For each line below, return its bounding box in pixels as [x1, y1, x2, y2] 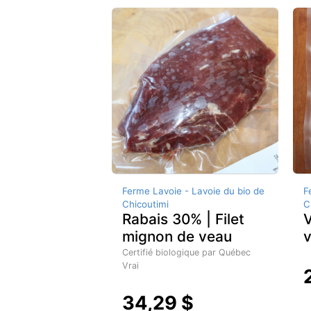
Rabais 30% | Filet [122, 210, 244, 228]
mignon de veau [122, 228, 232, 246]
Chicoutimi [122, 199, 169, 210]
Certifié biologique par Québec [122, 247, 251, 258]
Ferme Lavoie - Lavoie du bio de [122, 185, 264, 197]
